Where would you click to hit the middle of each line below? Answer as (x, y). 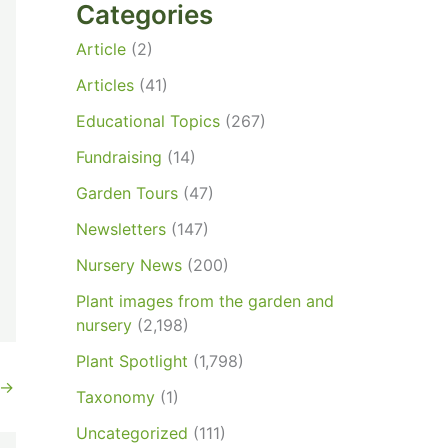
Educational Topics (148, 120)
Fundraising (119, 156)
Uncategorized (132, 432)
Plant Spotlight (132, 360)
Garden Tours (127, 192)
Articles (105, 84)
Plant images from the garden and (205, 300)
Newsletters (121, 228)
